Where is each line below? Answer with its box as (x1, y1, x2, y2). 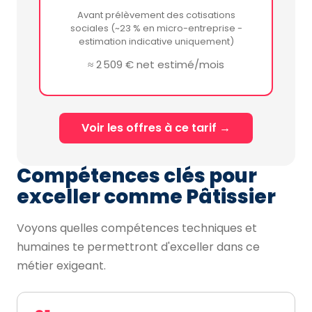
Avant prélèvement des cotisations (77, 8, 235, 22)
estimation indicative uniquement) (78, 35, 234, 48)
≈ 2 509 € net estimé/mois (88, 57, 224, 72)
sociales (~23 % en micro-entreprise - (70, 22, 242, 35)
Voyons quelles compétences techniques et (17, 220, 257, 236)
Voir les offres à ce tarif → (81, 120, 231, 136)
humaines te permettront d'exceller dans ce (17, 239, 260, 255)
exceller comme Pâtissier (17, 183, 276, 210)
